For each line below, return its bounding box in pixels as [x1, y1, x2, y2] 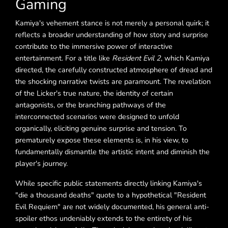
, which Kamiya [161, 53, 210, 64]
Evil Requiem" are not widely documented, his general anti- [15, 202, 209, 212]
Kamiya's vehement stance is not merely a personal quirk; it [15, 18, 209, 28]
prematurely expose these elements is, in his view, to [15, 135, 188, 146]
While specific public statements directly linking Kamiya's [15, 178, 202, 189]
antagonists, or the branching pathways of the [15, 100, 166, 110]
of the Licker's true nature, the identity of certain [15, 88, 173, 99]
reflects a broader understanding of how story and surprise [15, 30, 208, 40]
